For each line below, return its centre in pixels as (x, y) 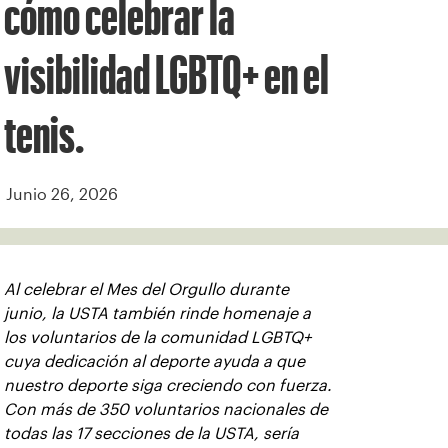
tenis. (44, 133)
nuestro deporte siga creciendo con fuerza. (168, 385)
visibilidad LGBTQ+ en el (166, 74)
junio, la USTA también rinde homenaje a (157, 313)
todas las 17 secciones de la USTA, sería (151, 433)
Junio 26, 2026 (62, 194)
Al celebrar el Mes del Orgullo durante (146, 289)
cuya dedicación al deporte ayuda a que (154, 361)
